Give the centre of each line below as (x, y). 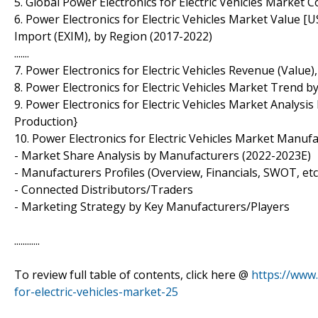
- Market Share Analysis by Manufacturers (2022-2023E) (163, 155)
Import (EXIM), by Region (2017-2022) (113, 36)
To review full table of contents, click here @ (133, 274)
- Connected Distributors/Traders (104, 189)
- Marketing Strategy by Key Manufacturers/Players (152, 206)
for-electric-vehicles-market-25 (96, 291)
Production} (46, 121)
